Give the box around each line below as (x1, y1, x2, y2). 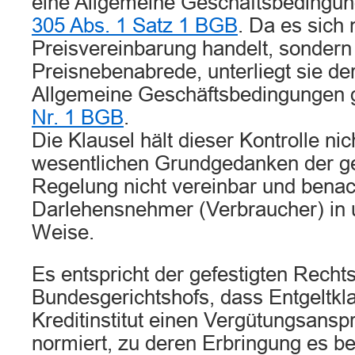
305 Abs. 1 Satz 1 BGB (32, 14, 238, 36)
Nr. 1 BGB (32, 106, 124, 128)
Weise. (32, 221, 94, 243)
